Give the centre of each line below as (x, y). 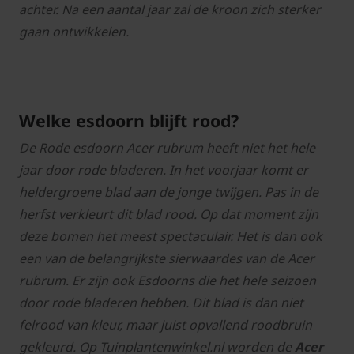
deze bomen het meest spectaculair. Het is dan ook (171, 237)
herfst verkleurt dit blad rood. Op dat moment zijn (169, 215)
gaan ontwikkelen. (74, 32)
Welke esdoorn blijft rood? (129, 121)
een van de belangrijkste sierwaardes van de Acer (167, 259)
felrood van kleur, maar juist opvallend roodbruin (166, 325)
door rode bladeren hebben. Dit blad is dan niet (161, 303)
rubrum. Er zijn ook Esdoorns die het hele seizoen (168, 281)
